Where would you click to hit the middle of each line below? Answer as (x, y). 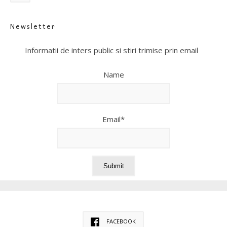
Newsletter (33, 26)
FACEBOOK (121, 221)
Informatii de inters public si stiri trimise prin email (112, 50)
